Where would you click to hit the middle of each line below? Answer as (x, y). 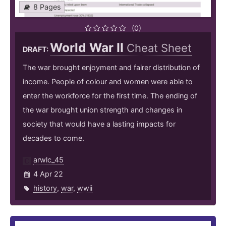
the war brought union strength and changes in (102, 110)
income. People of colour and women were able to (108, 82)
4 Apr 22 (48, 174)
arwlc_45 (48, 160)
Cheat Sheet (159, 48)
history (45, 188)
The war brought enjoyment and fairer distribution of (111, 68)
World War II (88, 48)
